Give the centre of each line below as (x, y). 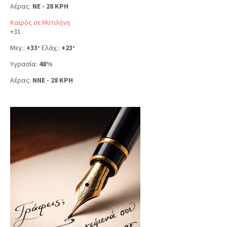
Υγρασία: (25, 64)
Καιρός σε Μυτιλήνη (40, 22)
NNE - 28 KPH (53, 80)
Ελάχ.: (51, 47)
